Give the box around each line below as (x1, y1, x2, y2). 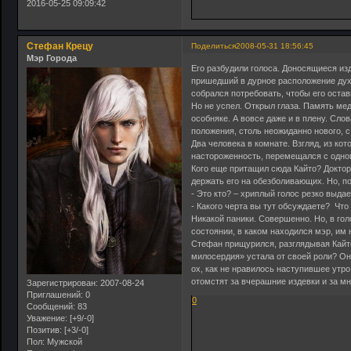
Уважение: (27, 313, 67, 324)
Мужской (45, 337, 82, 347)
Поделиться (191, 41, 237, 50)
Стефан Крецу (27, 40, 93, 52)
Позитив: (27, 325, 62, 335)
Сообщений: (27, 302, 75, 312)
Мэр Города (27, 52, 77, 63)
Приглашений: (27, 290, 83, 300)
